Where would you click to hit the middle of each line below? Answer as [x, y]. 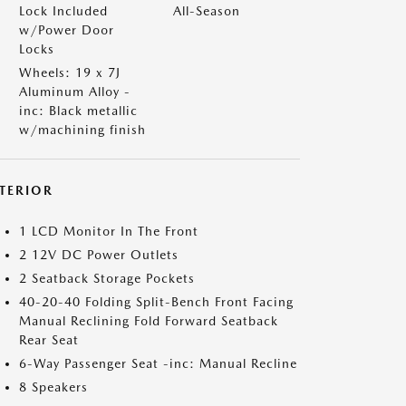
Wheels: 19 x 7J [70, 72]
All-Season [207, 11]
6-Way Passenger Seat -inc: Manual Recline [158, 363]
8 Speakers [53, 387]
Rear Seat [49, 340]
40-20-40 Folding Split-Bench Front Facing [156, 302]
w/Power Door [67, 30]
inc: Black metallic [78, 111]
